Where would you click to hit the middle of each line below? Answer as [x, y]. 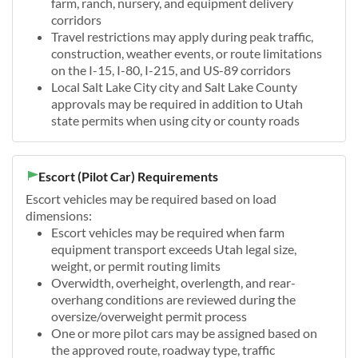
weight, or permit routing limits [136, 265]
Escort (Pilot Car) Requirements [128, 176]
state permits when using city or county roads [175, 120]
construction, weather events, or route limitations [187, 53]
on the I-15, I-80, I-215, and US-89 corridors [171, 70]
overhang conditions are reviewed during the [173, 299]
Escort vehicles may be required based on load [151, 198]
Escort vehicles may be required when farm [168, 232]
